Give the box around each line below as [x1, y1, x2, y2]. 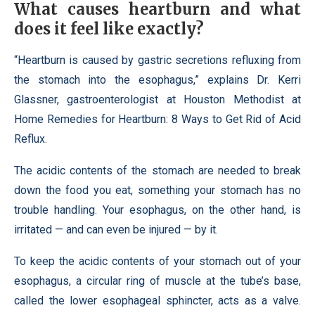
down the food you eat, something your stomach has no [14, 184, 301, 198]
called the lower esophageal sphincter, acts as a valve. [14, 294, 301, 308]
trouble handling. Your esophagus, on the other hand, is [14, 203, 301, 217]
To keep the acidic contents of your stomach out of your [14, 255, 301, 269]
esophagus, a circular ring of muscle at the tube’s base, [14, 274, 301, 288]
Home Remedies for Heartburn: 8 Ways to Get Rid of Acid [14, 112, 301, 127]
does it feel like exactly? [14, 19, 204, 39]
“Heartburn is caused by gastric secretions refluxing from [14, 53, 301, 67]
